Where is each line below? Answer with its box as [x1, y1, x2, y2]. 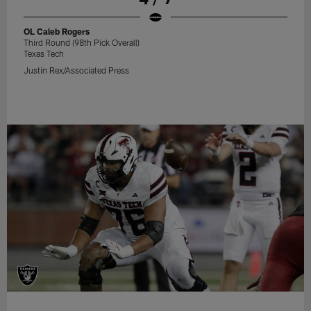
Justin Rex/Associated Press [24, 65, 130, 75]
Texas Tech [24, 48, 65, 58]
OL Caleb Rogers [24, 26, 90, 36]
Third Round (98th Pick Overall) [24, 37, 140, 47]
